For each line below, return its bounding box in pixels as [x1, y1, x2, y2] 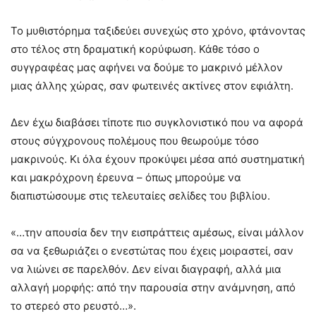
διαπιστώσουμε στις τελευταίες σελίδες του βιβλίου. [11, 188, 270, 202]
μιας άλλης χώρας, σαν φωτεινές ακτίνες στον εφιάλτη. [11, 78, 293, 92]
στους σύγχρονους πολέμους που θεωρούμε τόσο [11, 133, 259, 147]
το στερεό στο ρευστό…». [11, 298, 136, 312]
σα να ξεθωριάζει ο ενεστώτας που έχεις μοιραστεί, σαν [11, 243, 293, 257]
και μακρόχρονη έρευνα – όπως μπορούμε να [11, 170, 241, 184]
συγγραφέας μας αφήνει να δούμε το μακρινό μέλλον [11, 60, 283, 74]
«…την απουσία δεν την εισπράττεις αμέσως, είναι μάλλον [11, 225, 304, 239]
